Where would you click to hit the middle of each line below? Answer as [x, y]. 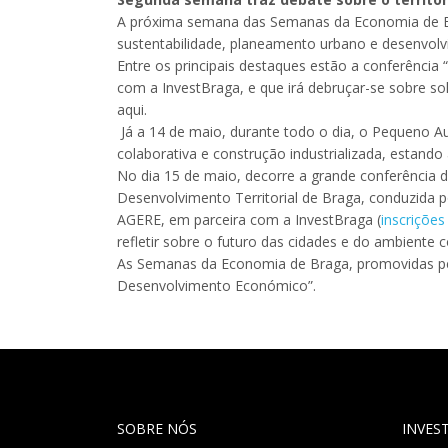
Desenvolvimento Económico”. [218, 286]
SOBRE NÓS [157, 429]
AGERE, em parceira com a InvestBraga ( [249, 220]
